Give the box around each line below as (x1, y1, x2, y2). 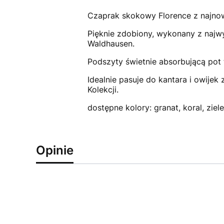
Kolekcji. (87, 84, 118, 94)
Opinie (36, 142, 73, 157)
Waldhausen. (87, 38, 134, 48)
